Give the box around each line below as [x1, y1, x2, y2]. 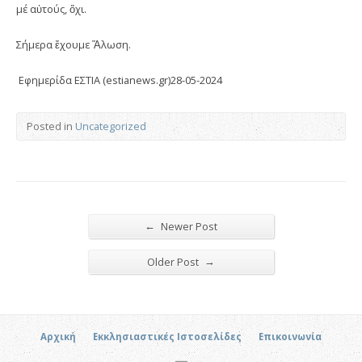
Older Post [147, 254, 201, 269]
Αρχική [40, 330, 76, 343]
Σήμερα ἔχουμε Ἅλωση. [16, 36, 131, 52]
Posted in [27, 118, 75, 133]
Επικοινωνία [259, 330, 322, 343]
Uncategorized [75, 118, 146, 133]
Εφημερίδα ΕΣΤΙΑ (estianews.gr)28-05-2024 [16, 72, 222, 87]
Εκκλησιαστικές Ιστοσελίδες [93, 330, 242, 343]
